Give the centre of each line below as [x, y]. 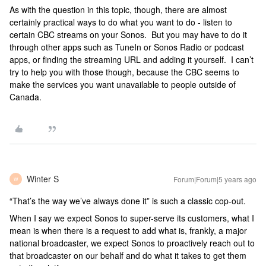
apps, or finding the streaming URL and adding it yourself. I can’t [132, 59]
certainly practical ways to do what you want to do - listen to [121, 22]
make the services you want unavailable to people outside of [123, 84]
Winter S [43, 179]
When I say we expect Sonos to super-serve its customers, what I [132, 218]
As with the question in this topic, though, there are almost [118, 9]
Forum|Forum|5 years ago [215, 179]
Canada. [26, 97]
